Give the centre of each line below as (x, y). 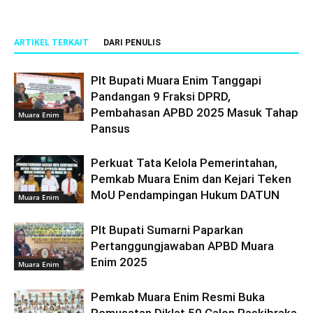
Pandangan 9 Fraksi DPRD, (161, 96)
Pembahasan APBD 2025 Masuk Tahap (195, 112)
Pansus (110, 129)
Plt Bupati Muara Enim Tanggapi (176, 80)
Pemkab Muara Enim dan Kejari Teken (191, 179)
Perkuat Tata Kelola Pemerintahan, (184, 163)
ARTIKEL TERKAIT (51, 43)
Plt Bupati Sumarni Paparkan (167, 230)
